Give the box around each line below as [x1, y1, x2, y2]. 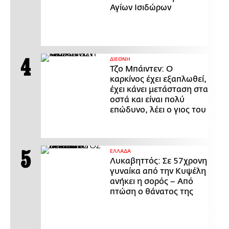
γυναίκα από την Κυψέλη [110, 167, 206, 176]
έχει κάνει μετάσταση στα [110, 85, 208, 95]
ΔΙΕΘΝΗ [110, 56, 130, 63]
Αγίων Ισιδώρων [110, 3, 171, 13]
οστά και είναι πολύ [110, 95, 185, 105]
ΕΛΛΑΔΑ [110, 148, 131, 155]
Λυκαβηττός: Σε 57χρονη [110, 156, 207, 166]
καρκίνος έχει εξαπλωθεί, [110, 75, 207, 84]
